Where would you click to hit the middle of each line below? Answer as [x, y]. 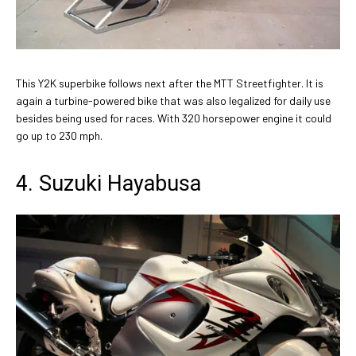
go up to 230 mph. [59, 135]
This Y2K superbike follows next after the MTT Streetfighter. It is [170, 83]
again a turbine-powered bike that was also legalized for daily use [173, 100]
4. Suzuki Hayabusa [108, 183]
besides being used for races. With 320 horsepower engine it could [174, 118]
